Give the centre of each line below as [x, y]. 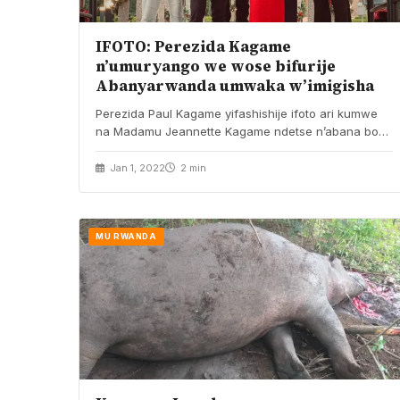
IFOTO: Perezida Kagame [193, 46]
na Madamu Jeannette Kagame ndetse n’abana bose [244, 131]
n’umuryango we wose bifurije [216, 66]
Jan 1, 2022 [136, 167]
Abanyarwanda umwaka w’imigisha [235, 85]
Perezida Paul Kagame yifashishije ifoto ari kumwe [237, 113]
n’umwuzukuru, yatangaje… [172, 149]
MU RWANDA [126, 236]
